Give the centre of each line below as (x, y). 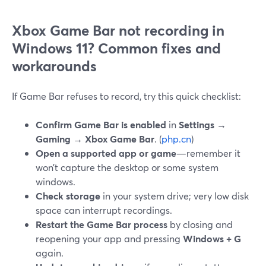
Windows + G (212, 238)
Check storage (68, 196)
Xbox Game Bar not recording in (118, 30)
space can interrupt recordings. (104, 210)
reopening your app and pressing (109, 238)
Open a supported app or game (106, 153)
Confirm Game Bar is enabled (101, 124)
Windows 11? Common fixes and (116, 48)
